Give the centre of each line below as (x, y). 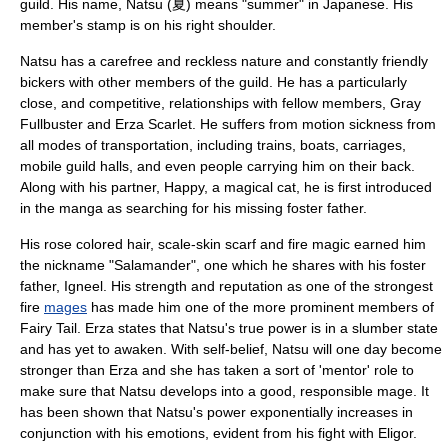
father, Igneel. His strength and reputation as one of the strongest (226, 286)
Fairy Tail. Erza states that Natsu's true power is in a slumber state (229, 328)
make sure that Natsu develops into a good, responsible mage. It (224, 391)
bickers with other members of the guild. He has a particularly (213, 82)
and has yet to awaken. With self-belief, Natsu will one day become (231, 349)
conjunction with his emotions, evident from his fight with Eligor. (218, 433)
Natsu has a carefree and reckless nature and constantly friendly (224, 61)
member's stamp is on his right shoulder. (148, 25)
